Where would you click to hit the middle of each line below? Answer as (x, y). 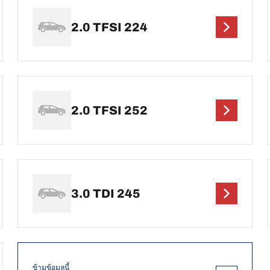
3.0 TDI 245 (106, 194)
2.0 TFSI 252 (110, 111)
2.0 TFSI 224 (110, 27)
